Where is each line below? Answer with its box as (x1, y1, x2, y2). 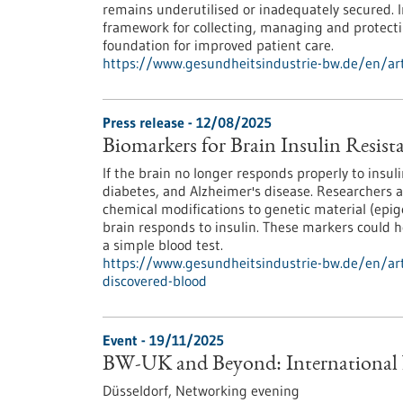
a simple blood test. (103, 236, 223, 254)
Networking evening (175, 381, 300, 399)
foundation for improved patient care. (103, 36, 334, 54)
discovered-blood (103, 272, 207, 290)
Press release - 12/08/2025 (103, 113, 272, 131)
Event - (103, 331, 149, 349)
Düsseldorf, (103, 381, 175, 399)
